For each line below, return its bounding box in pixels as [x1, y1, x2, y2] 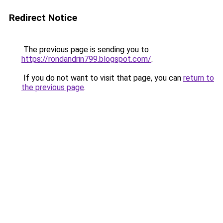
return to [183, 73, 214, 83]
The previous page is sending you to [21, 45, 149, 54]
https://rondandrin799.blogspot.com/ [21, 54, 151, 64]
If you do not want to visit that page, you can [21, 73, 183, 83]
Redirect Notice [9, 12, 77, 23]
